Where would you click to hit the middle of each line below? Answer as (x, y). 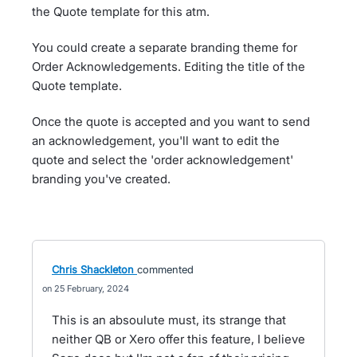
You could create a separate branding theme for (165, 47)
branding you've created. (103, 179)
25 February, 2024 (92, 288)
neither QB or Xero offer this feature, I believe (178, 339)
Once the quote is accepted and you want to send (171, 122)
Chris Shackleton (93, 269)
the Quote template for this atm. (122, 12)
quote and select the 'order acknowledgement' (163, 160)
